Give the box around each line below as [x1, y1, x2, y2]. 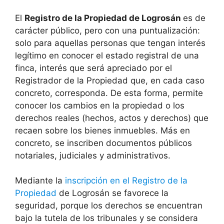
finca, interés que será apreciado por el [15, 62, 172, 73]
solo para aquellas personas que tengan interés [15, 37, 205, 48]
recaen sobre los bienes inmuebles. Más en [15, 125, 190, 135]
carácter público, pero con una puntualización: [15, 25, 200, 35]
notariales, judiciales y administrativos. [15, 150, 170, 160]
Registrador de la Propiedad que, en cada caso [15, 75, 204, 85]
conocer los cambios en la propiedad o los [15, 100, 184, 110]
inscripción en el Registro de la [65, 175, 187, 186]
